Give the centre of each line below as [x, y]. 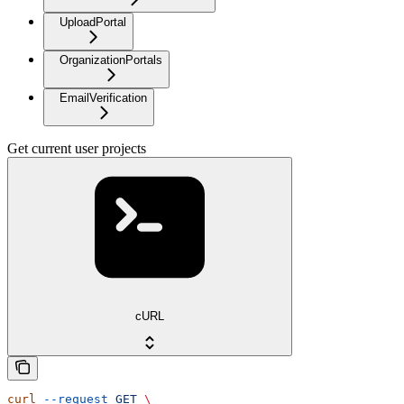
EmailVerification [103, 97]
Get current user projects [77, 148]
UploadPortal [93, 22]
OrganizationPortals [111, 60]
